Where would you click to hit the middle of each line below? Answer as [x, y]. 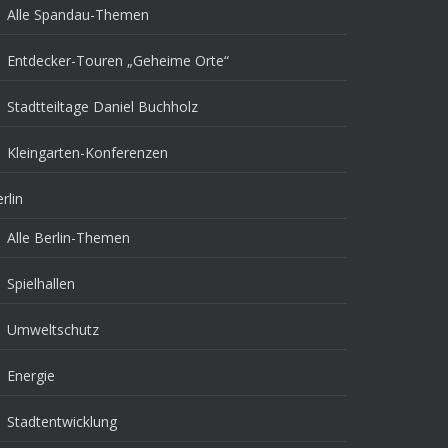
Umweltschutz [53, 330]
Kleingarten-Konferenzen [87, 153]
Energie [31, 376]
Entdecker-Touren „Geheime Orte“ [118, 61]
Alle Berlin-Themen [68, 238]
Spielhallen [41, 284]
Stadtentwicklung [62, 422]
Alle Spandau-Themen [78, 15]
